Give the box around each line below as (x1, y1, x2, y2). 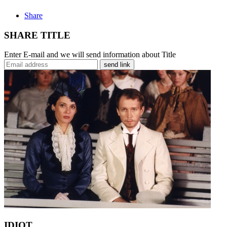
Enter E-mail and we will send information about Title (4, 50, 176, 59)
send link (104, 61, 130, 69)
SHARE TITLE (4, 29, 70, 41)
